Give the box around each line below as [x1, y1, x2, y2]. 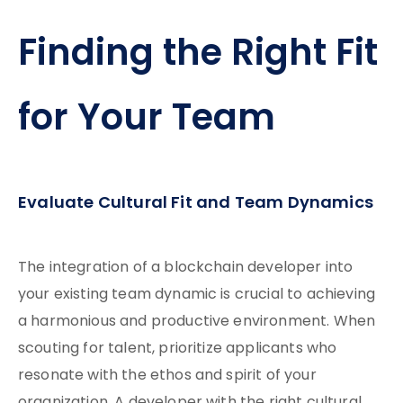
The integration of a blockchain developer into [18, 256, 354, 280]
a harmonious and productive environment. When [18, 310, 376, 334]
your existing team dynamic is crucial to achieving [18, 283, 376, 307]
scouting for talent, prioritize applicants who [18, 337, 337, 361]
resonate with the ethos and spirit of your [18, 364, 317, 388]
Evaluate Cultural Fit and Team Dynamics [18, 190, 374, 218]
